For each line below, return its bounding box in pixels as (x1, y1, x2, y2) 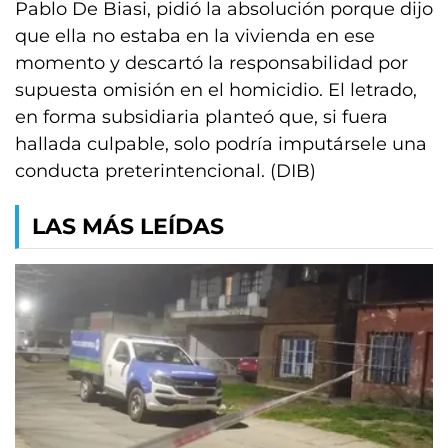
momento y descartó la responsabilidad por (15, 52, 408, 74)
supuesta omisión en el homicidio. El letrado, (15, 79, 417, 101)
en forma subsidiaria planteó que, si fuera (15, 106, 388, 128)
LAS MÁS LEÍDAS (32, 213, 224, 240)
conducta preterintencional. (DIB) (15, 160, 316, 182)
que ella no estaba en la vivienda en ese (15, 25, 375, 47)
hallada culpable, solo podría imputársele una (15, 133, 427, 155)
